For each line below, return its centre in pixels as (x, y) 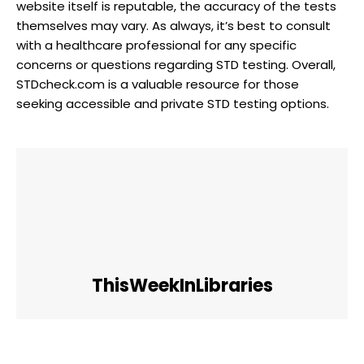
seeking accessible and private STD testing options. (173, 103)
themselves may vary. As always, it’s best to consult (173, 25)
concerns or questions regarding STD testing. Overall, (176, 64)
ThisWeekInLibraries (182, 285)
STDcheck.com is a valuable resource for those (158, 84)
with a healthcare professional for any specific (156, 45)
